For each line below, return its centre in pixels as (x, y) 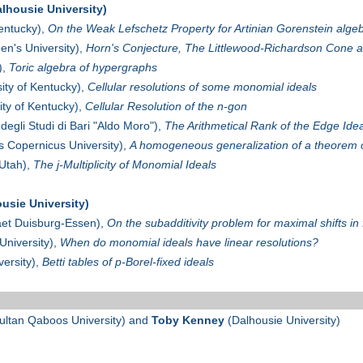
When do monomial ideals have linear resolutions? (189, 243)
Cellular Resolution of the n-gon (166, 107)
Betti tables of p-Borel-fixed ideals (128, 262)
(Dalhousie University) (282, 320)
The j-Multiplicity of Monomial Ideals (124, 165)
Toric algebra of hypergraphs (83, 68)
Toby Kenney (188, 320)
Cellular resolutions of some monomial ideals (202, 87)
